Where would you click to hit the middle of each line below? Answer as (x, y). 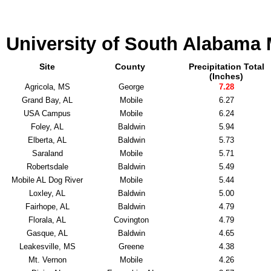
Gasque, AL (47, 233)
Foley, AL (47, 127)
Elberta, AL (47, 140)
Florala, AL (47, 220)
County (131, 67)
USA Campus (47, 113)
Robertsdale (47, 167)
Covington (131, 220)
